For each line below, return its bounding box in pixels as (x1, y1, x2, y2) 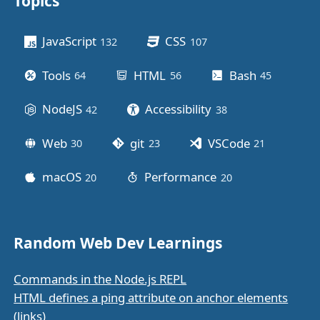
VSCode (207, 134, 250, 151)
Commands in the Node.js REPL (14, 271, 187, 287)
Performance (144, 169, 217, 186)
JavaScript (41, 33, 96, 50)
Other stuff (14, 6, 104, 29)
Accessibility (145, 101, 212, 118)
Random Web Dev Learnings (14, 233, 223, 253)
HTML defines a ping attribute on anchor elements (14, 289, 289, 306)
